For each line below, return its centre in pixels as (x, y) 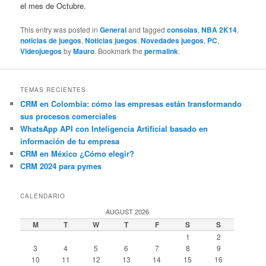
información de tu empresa (70, 141)
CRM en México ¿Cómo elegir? (77, 154)
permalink (161, 51)
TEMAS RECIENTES (53, 90)
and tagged (147, 30)
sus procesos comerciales (69, 116)
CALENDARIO (43, 196)
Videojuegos (41, 51)
